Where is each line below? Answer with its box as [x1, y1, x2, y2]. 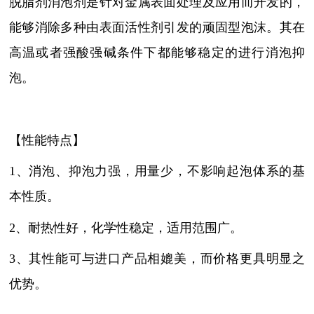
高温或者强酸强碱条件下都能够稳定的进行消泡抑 [8, 46, 306, 60]
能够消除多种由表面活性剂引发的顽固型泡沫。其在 [8, 20, 306, 35]
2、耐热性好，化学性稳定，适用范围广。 [8, 220, 243, 235]
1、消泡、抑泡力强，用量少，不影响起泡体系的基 [8, 164, 306, 179]
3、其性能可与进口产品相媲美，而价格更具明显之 [8, 252, 306, 266]
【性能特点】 [8, 132, 85, 147]
